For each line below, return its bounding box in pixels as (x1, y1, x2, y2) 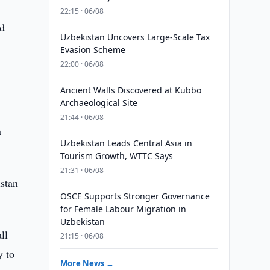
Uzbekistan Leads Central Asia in (60, 137, 192, 149)
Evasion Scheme (60, 44, 125, 55)
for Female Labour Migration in (60, 203, 186, 215)
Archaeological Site (60, 97, 137, 108)
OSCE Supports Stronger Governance (60, 190, 210, 202)
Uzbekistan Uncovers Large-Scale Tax (60, 31, 210, 43)
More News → (60, 258, 114, 269)
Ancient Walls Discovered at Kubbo (60, 84, 201, 96)
